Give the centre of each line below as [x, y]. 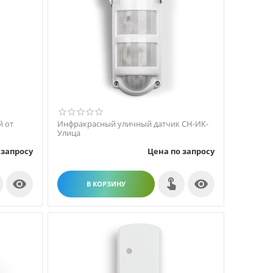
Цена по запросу [181, 151]
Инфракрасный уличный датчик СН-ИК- [133, 124]
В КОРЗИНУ [106, 184]
